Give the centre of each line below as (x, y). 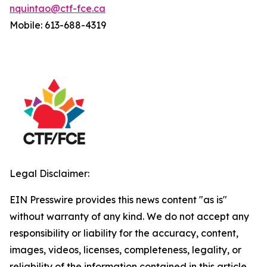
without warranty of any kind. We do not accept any (129, 217)
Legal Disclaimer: (49, 174)
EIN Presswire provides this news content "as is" (118, 200)
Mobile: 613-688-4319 (58, 25)
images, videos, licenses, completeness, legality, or (125, 250)
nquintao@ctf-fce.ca (58, 9)
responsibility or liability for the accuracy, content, (124, 233)
